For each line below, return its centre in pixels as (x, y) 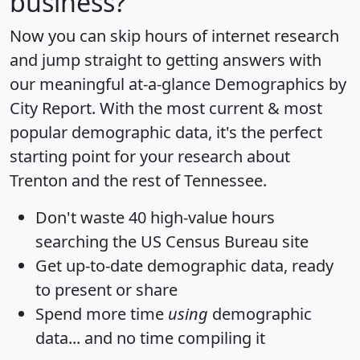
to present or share (106, 290)
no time (145, 338)
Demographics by (280, 84)
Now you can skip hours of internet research (174, 36)
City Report (51, 108)
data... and (76, 338)
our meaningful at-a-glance (112, 84)
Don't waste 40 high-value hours (155, 218)
